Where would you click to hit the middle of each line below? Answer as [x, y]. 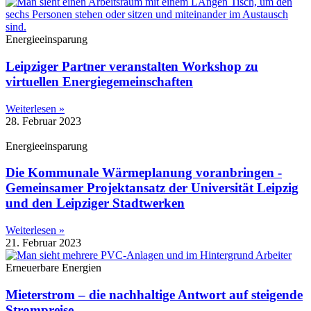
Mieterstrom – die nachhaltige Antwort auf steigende [154, 294]
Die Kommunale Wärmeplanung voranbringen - [144, 173]
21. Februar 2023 [43, 243]
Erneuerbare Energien [53, 268]
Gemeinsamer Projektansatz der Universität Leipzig [152, 188]
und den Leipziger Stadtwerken [95, 203]
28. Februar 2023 [43, 121]
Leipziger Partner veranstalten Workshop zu [132, 66]
